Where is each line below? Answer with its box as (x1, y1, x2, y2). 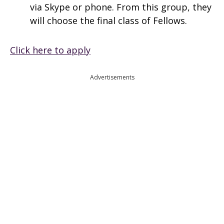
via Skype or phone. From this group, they (30, 1, 211, 13)
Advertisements (89, 73, 134, 81)
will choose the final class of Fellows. (30, 14, 187, 26)
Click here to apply (10, 44, 90, 56)
